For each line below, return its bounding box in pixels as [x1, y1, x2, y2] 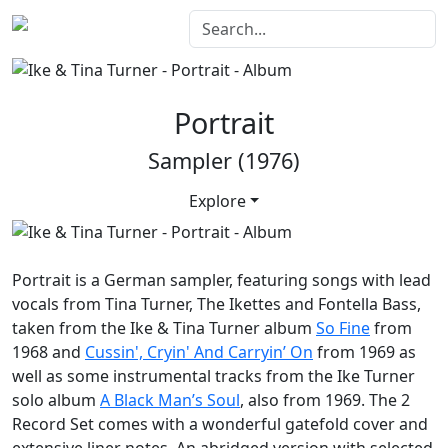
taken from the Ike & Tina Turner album [12, 316, 316, 339]
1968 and [12, 340, 85, 363]
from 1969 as [313, 340, 416, 363]
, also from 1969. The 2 [240, 388, 410, 411]
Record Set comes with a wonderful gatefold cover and [12, 412, 428, 435]
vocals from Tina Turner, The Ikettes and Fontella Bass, [12, 292, 421, 315]
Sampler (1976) [148, 145, 300, 175]
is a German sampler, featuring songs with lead [71, 268, 431, 291]
